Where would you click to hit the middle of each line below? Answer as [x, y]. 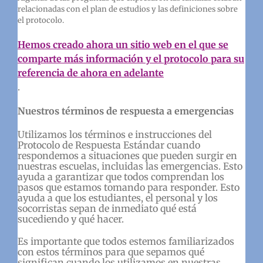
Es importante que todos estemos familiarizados [126, 241]
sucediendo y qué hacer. [70, 219]
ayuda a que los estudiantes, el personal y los [117, 198]
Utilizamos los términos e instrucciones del [114, 134]
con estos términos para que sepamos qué [111, 252]
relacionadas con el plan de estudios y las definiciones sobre [127, 9]
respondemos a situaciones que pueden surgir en [127, 155]
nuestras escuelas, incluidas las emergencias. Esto [130, 166]
